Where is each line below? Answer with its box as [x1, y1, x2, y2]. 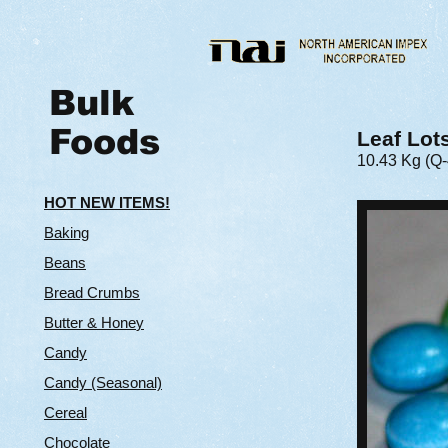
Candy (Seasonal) [44, 374, 162, 391]
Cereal [44, 404, 87, 421]
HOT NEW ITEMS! [44, 194, 170, 211]
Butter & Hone [44, 314, 136, 331]
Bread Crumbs [44, 284, 140, 301]
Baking [44, 224, 89, 241]
